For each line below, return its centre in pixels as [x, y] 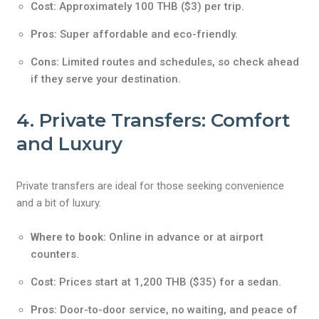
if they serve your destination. [106, 79]
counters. [55, 254]
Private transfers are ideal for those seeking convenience [151, 186]
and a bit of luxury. [59, 203]
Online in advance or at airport [185, 237]
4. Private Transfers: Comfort [153, 120]
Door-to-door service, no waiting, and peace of [178, 310]
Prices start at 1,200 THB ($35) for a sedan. [169, 282]
